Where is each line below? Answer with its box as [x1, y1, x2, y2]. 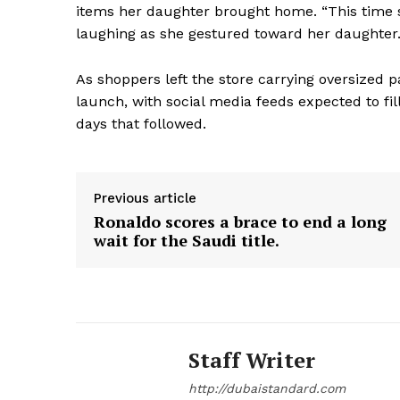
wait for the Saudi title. [94, 229, 279, 251]
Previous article [94, 189, 196, 206]
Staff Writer [188, 345, 315, 374]
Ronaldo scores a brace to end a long [94, 210, 387, 232]
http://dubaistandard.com [188, 380, 346, 396]
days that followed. [76, 114, 206, 132]
